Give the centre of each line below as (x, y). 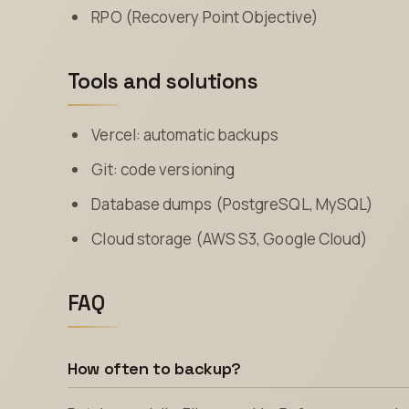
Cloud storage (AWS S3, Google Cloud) (230, 239)
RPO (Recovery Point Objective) (204, 16)
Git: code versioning (163, 170)
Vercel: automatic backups (185, 135)
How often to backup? (154, 369)
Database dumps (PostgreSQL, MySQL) (232, 204)
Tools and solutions (163, 81)
